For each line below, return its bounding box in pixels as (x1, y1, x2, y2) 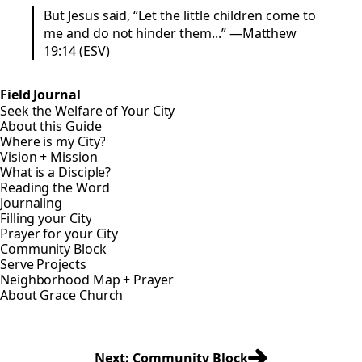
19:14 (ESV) (44, 42, 110, 61)
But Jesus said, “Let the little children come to (44, 6, 316, 25)
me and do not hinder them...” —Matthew (44, 24, 297, 43)
